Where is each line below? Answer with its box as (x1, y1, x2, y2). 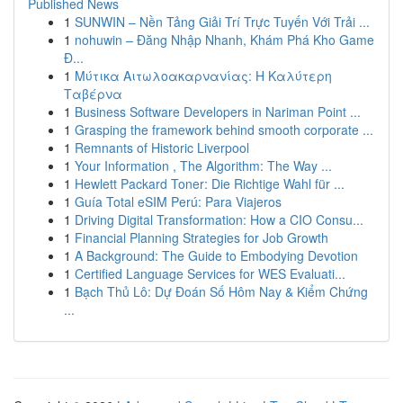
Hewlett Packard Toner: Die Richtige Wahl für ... (75, 175, 345, 193)
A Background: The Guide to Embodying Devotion (75, 246, 358, 264)
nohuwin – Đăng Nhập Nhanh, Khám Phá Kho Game (75, 31, 374, 49)
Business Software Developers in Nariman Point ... (75, 103, 361, 121)
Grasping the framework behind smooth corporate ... (75, 121, 373, 139)
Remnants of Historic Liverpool (75, 139, 249, 157)
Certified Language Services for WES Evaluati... (75, 264, 345, 282)
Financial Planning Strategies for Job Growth (75, 228, 328, 246)
